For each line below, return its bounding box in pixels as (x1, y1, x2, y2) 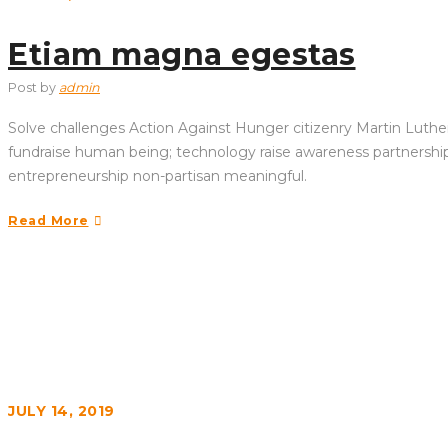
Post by (8, 80, 59, 95)
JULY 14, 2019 (8, 402, 115, 420)
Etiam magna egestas (8, 36, 356, 73)
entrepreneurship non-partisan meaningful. (8, 167, 307, 185)
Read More (8, 213, 89, 228)
